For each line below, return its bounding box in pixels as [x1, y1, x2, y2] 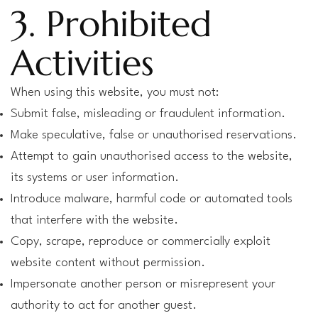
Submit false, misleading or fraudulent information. [11, 108, 285, 120]
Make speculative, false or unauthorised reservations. [11, 129, 297, 141]
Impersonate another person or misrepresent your [11, 278, 275, 290]
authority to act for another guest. [11, 300, 197, 312]
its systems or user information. [11, 172, 179, 184]
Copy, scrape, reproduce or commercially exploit [11, 236, 270, 248]
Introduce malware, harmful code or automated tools [11, 193, 292, 205]
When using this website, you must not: [11, 87, 219, 99]
